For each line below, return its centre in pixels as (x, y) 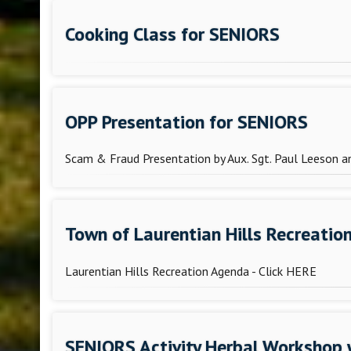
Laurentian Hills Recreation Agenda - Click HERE (191, 271)
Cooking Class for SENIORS (173, 34)
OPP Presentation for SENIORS (187, 121)
